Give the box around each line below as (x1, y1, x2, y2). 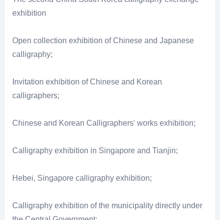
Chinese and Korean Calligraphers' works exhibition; (12, 119, 195, 128)
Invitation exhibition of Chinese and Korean (12, 78, 162, 86)
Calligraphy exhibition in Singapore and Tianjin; (12, 146, 178, 155)
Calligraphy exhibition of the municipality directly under (12, 201, 202, 210)
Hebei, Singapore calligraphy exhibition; (12, 174, 152, 183)
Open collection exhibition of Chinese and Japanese (12, 36, 194, 45)
